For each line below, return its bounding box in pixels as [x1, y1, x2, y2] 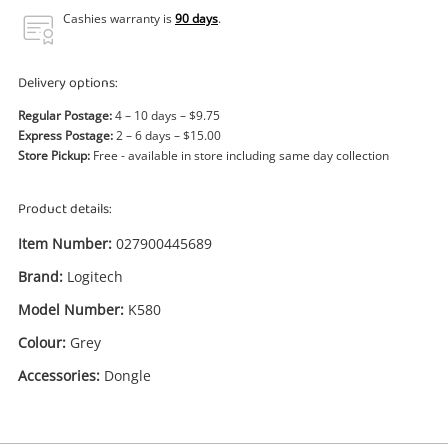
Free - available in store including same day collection [90, 147, 389, 164]
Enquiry [176, 368, 272, 417]
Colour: [18, 333, 66, 352]
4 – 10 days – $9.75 [112, 107, 220, 124]
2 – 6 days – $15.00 [113, 127, 221, 144]
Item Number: [18, 234, 112, 253]
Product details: [18, 197, 112, 222]
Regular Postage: [18, 107, 112, 124]
